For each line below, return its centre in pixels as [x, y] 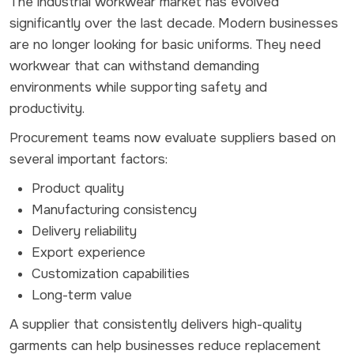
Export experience [88, 252]
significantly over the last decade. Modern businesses [174, 23]
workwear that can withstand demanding [134, 66]
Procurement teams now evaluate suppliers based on [173, 137]
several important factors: [88, 159]
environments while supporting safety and [138, 87]
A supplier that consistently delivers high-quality [156, 324]
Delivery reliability [84, 231]
